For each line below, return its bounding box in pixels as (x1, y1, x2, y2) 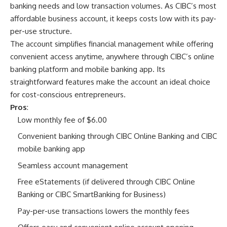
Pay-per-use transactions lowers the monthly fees (18, 206, 190, 216)
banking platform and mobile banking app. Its (10, 64, 165, 74)
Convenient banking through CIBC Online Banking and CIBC (18, 131, 217, 141)
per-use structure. (10, 26, 72, 36)
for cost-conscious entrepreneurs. (10, 89, 126, 99)
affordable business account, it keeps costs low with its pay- (10, 13, 216, 23)
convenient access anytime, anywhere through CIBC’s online (10, 51, 214, 61)
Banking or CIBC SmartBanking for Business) (18, 190, 166, 200)
